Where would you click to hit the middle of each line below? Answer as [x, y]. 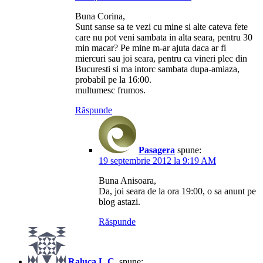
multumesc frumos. [110, 90]
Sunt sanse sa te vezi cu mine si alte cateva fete [161, 26]
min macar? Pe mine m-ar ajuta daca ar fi [151, 48]
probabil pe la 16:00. [113, 79]
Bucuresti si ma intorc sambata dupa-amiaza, [157, 69]
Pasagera [157, 150]
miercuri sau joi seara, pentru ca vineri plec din [161, 58]
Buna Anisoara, [127, 180]
